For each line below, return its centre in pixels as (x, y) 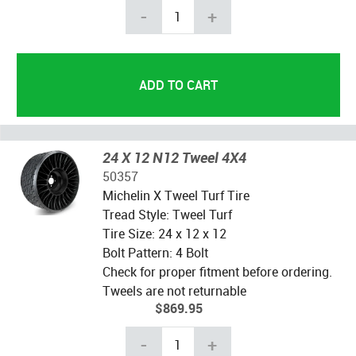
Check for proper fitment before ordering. (217, 272)
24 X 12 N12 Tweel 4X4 (174, 158)
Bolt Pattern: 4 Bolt (155, 253)
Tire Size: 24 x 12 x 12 (164, 234)
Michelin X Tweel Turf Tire (176, 196)
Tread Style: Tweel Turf (167, 215)
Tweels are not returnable (174, 291)
